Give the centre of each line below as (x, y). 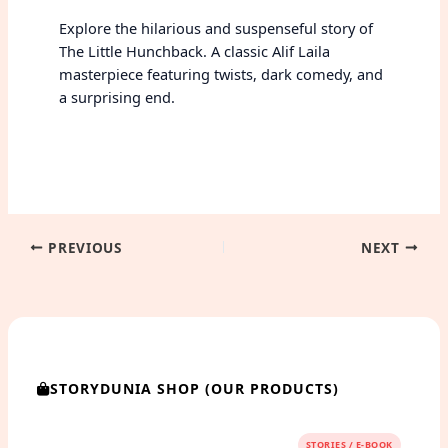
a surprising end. (116, 96)
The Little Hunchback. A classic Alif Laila (194, 50)
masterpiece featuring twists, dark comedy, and (220, 73)
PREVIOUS (82, 247)
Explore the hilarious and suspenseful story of (215, 27)
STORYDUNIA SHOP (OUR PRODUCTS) (195, 389)
